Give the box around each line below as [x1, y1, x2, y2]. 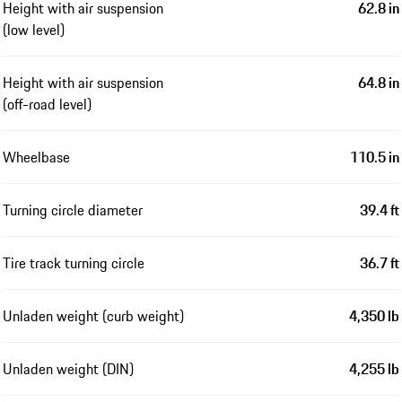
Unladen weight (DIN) [3, 357, 134, 380]
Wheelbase [3, 145, 70, 168]
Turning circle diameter [3, 198, 143, 221]
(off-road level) [3, 92, 92, 115]
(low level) [3, 18, 65, 40]
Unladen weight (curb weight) [3, 304, 184, 327]
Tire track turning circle [3, 251, 144, 274]
